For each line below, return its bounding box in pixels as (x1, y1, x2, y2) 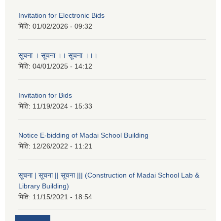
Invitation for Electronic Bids (18, 11, 105, 19)
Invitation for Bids (18, 91, 72, 99)
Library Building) (18, 182, 69, 190)
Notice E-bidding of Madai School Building (18, 131, 148, 139)
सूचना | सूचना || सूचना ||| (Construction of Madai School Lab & (18, 171, 199, 179)
